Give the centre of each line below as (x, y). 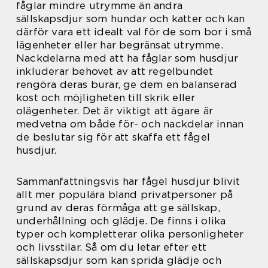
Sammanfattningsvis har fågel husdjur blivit (128, 181)
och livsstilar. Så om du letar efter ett (112, 247)
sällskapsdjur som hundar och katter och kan (131, 19)
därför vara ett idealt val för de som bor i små (134, 32)
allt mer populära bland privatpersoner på (125, 194)
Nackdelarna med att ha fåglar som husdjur (127, 58)
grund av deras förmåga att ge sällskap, (118, 208)
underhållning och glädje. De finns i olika (121, 221)
